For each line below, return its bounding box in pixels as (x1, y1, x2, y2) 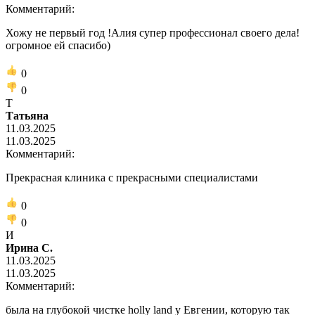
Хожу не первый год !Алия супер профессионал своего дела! (6, 26, 300, 39)
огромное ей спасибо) (6, 39, 110, 51)
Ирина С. (6, 241, 53, 254)
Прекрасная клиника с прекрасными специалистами (6, 171, 258, 184)
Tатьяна (6, 109, 49, 122)
